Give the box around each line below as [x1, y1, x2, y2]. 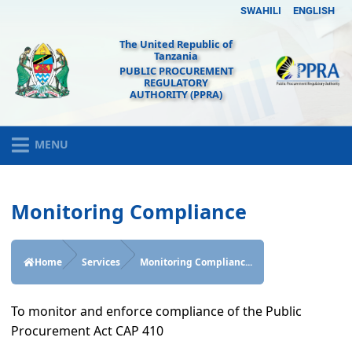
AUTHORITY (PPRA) [130, 86, 222, 101]
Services [81, 255, 120, 269]
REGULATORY [144, 75, 208, 90]
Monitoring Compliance [11, 197, 247, 225]
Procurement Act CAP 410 [11, 321, 164, 339]
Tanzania [154, 49, 198, 64]
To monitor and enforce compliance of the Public [11, 302, 302, 320]
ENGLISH [292, 4, 335, 16]
